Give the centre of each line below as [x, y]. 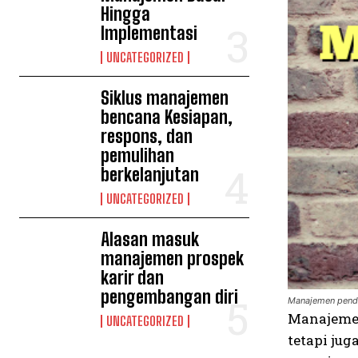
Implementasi [149, 33]
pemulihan [138, 155]
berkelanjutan [150, 175]
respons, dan [147, 136]
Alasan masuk [150, 239]
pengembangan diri [170, 297]
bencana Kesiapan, [167, 117]
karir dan [133, 278]
